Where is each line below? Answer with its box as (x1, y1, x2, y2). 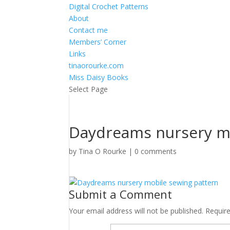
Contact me (69, 25, 108, 35)
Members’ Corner (69, 37, 127, 47)
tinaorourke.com (69, 61, 124, 70)
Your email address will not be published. (69, 206, 204, 216)
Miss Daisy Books (69, 72, 129, 82)
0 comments (135, 146, 177, 156)
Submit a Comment (69, 186, 172, 202)
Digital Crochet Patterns (69, 2, 149, 11)
